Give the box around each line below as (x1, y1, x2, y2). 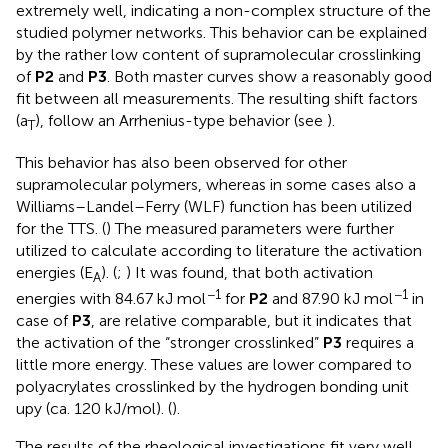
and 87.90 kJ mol (268, 289, 393, 309)
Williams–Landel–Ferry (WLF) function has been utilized (16, 196, 412, 216)
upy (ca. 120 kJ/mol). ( (16, 399, 172, 419)
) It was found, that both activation (126, 262, 373, 282)
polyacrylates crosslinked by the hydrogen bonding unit (16, 377, 409, 397)
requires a (342, 333, 414, 353)
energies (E (16, 262, 93, 282)
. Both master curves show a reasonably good (107, 66, 432, 86)
